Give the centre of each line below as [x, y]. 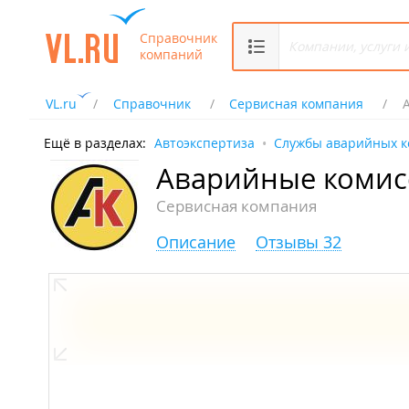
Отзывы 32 [299, 242]
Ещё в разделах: [95, 143]
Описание [196, 242]
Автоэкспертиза [204, 143]
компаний [171, 54]
